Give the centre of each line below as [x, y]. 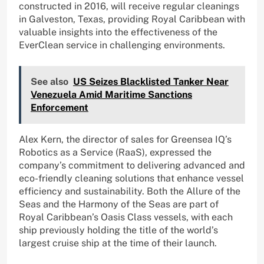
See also [49, 81]
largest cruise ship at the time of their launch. [118, 243]
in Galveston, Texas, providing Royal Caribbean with [132, 19]
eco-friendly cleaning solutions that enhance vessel [131, 178]
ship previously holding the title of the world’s [118, 230]
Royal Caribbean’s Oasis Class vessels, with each [126, 217]
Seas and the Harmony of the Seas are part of [119, 204]
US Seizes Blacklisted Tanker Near [151, 81]
